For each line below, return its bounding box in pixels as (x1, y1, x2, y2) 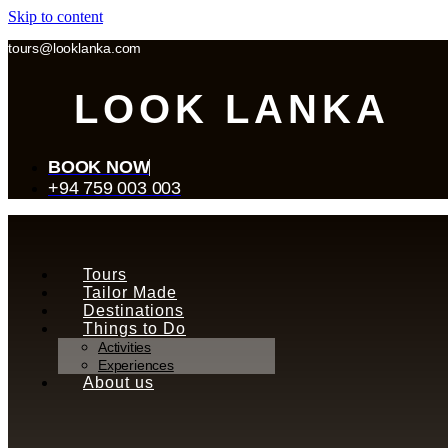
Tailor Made (83, 284, 177, 302)
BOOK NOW (48, 157, 150, 178)
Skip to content (8, 8, 103, 25)
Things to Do (83, 320, 186, 338)
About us (83, 374, 154, 392)
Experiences (98, 357, 174, 374)
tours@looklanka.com (8, 40, 142, 56)
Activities (98, 339, 151, 356)
